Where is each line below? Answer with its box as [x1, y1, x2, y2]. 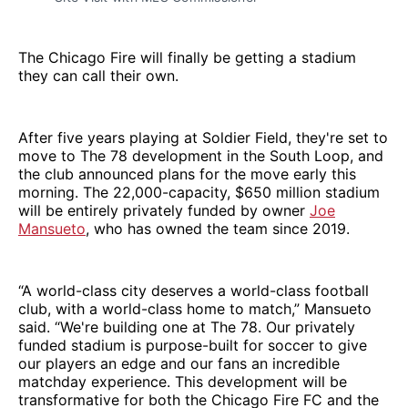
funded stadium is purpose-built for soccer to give [18, 335, 367, 354]
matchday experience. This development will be [18, 372, 347, 391]
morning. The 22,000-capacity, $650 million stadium [18, 182, 380, 201]
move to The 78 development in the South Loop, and [18, 146, 383, 165]
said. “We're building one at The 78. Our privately [18, 317, 355, 336]
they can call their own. [18, 66, 178, 85]
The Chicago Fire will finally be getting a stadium [18, 47, 356, 66]
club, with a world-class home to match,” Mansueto [18, 299, 372, 318]
